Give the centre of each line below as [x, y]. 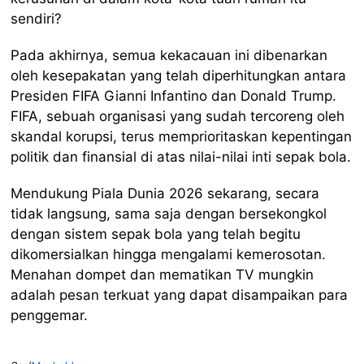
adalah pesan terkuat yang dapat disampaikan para [180, 295]
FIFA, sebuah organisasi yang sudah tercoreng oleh [178, 117]
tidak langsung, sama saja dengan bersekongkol [169, 214]
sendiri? [37, 19]
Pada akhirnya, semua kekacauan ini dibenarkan [169, 56]
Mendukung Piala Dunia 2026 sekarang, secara [165, 194]
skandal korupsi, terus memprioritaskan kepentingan [182, 137]
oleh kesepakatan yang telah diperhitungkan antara [179, 76]
